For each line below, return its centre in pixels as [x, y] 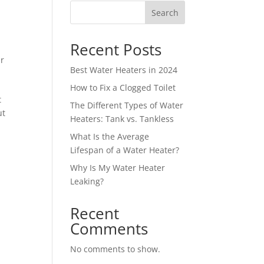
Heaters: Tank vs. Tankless [122, 118]
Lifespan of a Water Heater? [125, 150]
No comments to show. [115, 249]
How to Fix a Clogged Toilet [124, 87]
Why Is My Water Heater [118, 167]
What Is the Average [110, 136]
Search [165, 12]
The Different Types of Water [127, 105]
